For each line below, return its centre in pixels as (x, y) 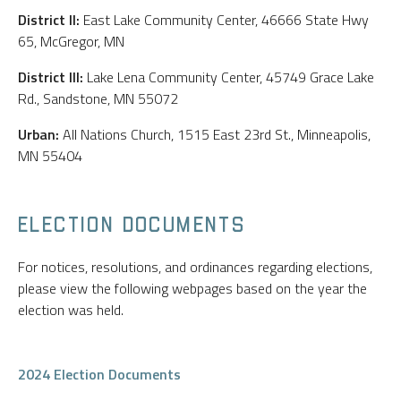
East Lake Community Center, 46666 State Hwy (224, 20)
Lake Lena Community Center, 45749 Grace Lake (229, 77)
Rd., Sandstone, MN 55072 (98, 98)
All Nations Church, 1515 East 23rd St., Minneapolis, (215, 134)
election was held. (71, 310)
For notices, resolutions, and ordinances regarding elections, (195, 267)
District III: (51, 77)
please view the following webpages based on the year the (192, 288)
